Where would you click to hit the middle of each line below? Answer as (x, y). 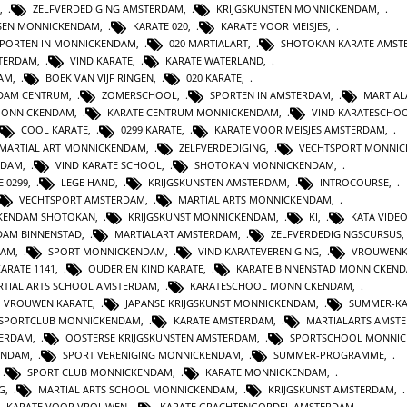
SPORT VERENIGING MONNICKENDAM (152, 355)
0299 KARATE (151, 130)
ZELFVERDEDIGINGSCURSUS (336, 233)
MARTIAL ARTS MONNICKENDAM (255, 199)
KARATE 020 (160, 26)
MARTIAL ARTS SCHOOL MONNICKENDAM (137, 390)
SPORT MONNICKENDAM (107, 251)
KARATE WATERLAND (214, 61)
